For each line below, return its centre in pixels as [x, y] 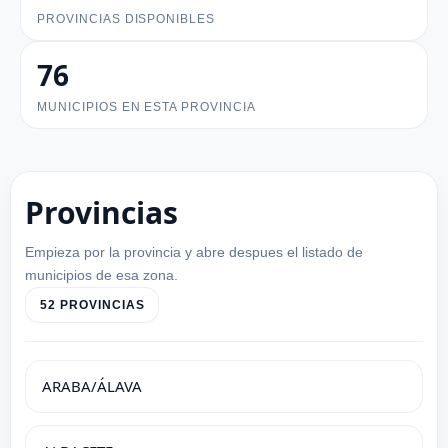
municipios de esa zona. [101, 274]
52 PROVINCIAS [92, 304]
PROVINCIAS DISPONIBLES [126, 18]
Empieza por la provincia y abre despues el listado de [194, 251]
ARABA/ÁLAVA [92, 385]
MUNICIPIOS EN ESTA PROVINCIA [146, 106]
